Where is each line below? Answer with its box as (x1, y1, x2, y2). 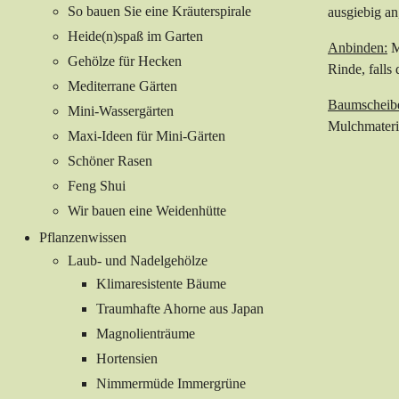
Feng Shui (68, 178, 126, 194)
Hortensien (96, 351, 158, 367)
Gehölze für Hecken (68, 53, 182, 69)
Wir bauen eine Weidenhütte (68, 203, 226, 219)
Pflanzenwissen (39, 230, 126, 246)
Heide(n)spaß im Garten (68, 28, 203, 45)
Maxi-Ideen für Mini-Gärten (68, 128, 225, 144)
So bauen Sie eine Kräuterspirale (68, 4, 251, 20)
